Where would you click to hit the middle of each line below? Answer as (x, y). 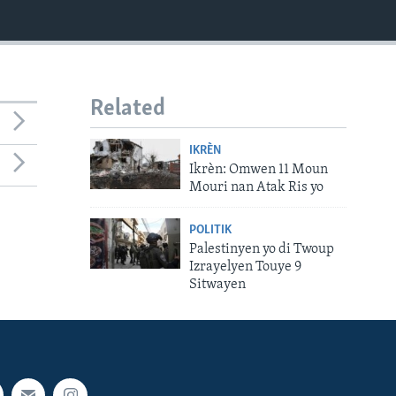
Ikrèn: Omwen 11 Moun (258, 170)
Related (128, 109)
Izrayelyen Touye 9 (245, 267)
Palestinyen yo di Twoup (261, 250)
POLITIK (210, 231)
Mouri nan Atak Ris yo (256, 188)
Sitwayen (217, 285)
